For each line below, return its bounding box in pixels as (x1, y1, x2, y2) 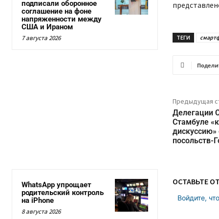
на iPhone (22, 196, 54, 205)
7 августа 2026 (22, 33, 61, 42)
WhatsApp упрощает (22, 180, 91, 189)
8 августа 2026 (22, 207, 61, 216)
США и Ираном (22, 22, 73, 31)
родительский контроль (22, 188, 104, 197)
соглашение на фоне (22, 6, 91, 16)
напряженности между (22, 14, 102, 23)
